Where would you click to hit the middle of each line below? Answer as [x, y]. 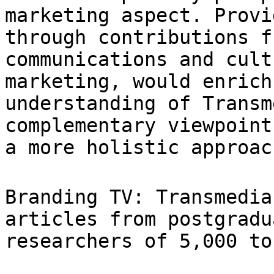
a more [46, 147]
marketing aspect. [109, 15]
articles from [86, 219]
